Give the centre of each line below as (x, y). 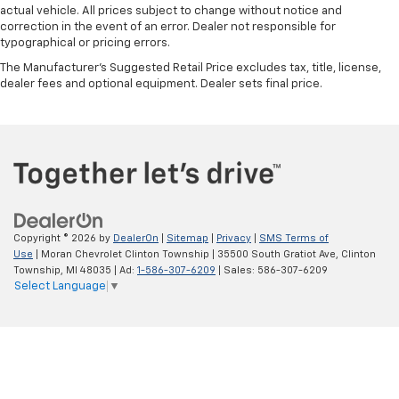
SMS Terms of (294, 238)
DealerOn (136, 238)
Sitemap (187, 238)
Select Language (60, 286)
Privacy (234, 238)
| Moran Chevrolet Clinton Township (121, 254)
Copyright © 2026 (56, 238)
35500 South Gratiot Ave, (277, 254)
